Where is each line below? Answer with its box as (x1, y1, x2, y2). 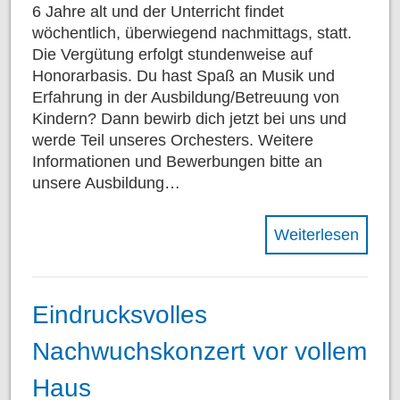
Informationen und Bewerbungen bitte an (32, 153, 322, 171)
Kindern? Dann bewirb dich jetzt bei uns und (32, 110, 346, 129)
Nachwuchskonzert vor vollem (32, 337, 367, 365)
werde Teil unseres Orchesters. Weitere (32, 131, 313, 150)
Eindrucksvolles (32, 300, 207, 329)
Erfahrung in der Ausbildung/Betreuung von (32, 88, 339, 107)
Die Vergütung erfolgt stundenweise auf (32, 46, 312, 64)
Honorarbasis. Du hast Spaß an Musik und (32, 67, 335, 86)
